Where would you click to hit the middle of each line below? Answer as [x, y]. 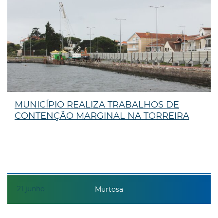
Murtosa [109, 190]
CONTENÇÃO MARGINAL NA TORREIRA [102, 116]
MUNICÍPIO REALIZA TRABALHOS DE [97, 104]
